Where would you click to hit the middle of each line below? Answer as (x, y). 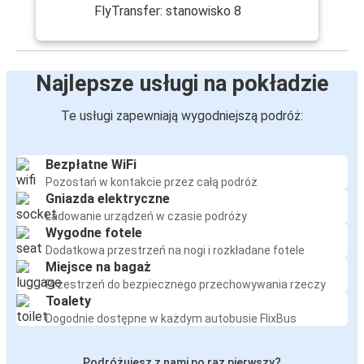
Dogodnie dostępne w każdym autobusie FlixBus (171, 319)
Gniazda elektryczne (108, 199)
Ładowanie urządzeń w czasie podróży (146, 217)
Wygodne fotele (94, 233)
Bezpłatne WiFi (91, 165)
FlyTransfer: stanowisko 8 (168, 11)
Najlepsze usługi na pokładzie (182, 84)
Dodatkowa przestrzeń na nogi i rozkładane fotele (175, 251)
